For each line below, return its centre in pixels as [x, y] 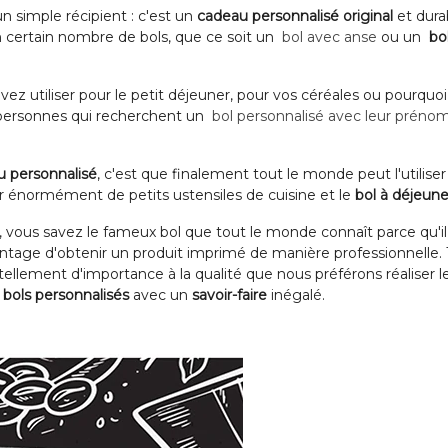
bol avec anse [329, 37]
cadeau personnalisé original [295, 16]
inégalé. [296, 295]
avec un [160, 295]
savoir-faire [229, 295]
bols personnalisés [66, 295]
